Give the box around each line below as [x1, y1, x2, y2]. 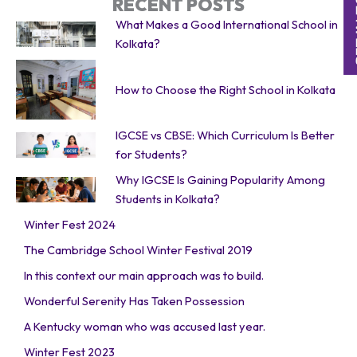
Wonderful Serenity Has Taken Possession [24, 293, 245, 309]
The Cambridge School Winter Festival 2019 [24, 242, 253, 258]
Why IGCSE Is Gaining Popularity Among [116, 172, 325, 188]
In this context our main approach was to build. [24, 268, 264, 284]
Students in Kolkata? [116, 191, 220, 207]
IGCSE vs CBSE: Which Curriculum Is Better [116, 127, 335, 143]
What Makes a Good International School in [116, 17, 338, 33]
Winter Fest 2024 [24, 217, 116, 233]
